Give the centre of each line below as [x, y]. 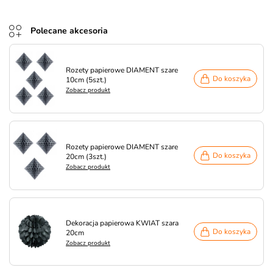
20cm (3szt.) [86, 157]
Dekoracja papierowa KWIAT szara [122, 223]
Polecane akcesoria [69, 31]
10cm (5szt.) [86, 80]
